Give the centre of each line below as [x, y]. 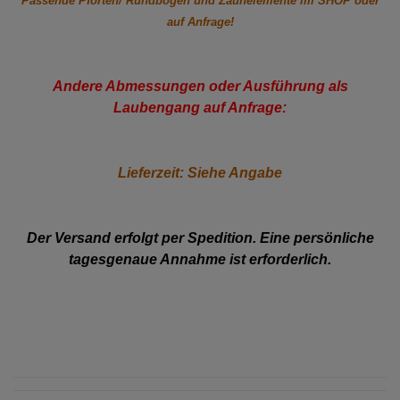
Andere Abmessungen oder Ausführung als [200, 86]
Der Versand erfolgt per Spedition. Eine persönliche [200, 237]
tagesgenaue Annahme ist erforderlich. [200, 259]
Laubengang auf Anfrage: [200, 107]
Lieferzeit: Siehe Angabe [200, 172]
